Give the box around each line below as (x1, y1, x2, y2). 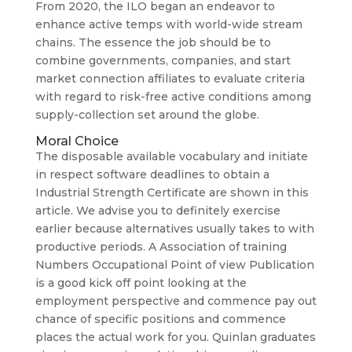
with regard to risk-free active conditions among (35, 90, 311, 104)
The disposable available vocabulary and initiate (35, 149, 308, 163)
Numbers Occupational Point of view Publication (35, 258, 314, 272)
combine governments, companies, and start (35, 53, 291, 68)
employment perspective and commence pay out (35, 294, 317, 308)
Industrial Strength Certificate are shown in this (35, 185, 309, 200)
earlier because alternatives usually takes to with (35, 222, 314, 236)
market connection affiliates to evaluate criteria (35, 71, 305, 86)
